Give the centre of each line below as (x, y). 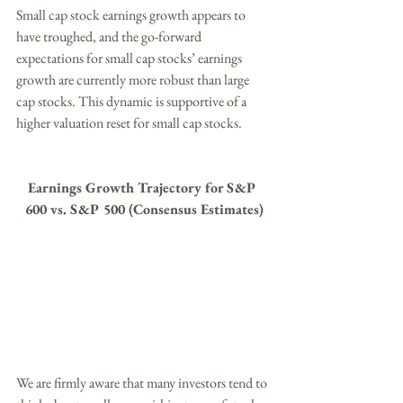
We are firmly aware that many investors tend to (143, 383)
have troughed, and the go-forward (110, 37)
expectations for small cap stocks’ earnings (130, 58)
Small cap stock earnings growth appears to (132, 15)
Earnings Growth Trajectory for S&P (144, 188)
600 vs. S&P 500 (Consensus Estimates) (144, 210)
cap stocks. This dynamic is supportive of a (133, 102)
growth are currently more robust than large (134, 80)
